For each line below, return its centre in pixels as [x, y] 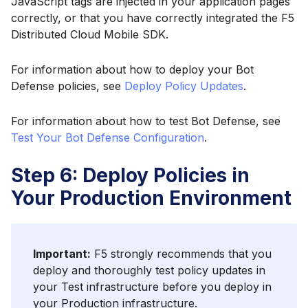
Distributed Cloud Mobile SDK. [90, 34]
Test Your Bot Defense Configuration [108, 138]
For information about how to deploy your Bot [132, 69]
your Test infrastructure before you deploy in [152, 287]
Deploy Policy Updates [184, 86]
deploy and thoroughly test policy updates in [149, 271]
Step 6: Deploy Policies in [130, 176]
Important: [62, 254]
